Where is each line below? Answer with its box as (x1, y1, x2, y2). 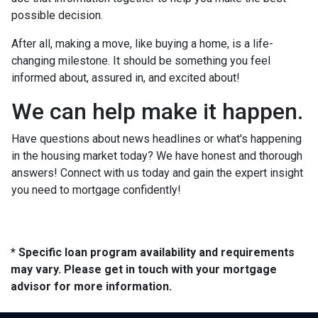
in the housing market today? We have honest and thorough (11, 149, 302, 163)
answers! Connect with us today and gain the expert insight (11, 166, 303, 180)
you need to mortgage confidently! (11, 183, 184, 197)
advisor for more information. (11, 280, 172, 293)
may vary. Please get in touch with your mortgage (11, 263, 277, 276)
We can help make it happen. (11, 98, 303, 125)
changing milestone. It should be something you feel (11, 54, 270, 67)
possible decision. (11, 9, 103, 22)
